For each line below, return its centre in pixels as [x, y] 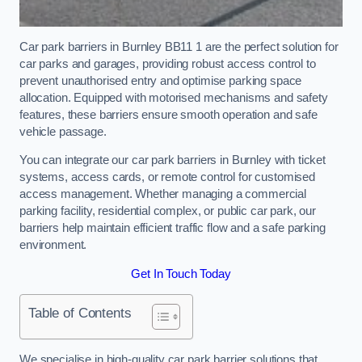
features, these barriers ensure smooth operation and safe [168, 114]
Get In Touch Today [181, 274]
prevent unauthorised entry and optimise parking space [161, 80]
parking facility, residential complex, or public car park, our [168, 211]
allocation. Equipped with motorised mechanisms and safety [174, 97]
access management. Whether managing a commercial [163, 194]
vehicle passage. [63, 131]
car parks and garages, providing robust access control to [168, 63]
